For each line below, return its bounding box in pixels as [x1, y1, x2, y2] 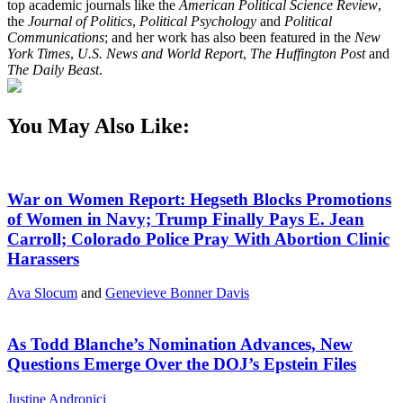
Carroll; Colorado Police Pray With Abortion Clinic [7, 228, 390, 248]
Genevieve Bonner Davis [105, 285, 249, 301]
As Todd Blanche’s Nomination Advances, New [7, 335, 353, 354]
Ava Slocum [7, 285, 77, 301]
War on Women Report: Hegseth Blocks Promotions [7, 189, 391, 209]
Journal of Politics [28, 13, 132, 30]
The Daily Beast [7, 62, 99, 78]
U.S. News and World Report [77, 46, 243, 62]
